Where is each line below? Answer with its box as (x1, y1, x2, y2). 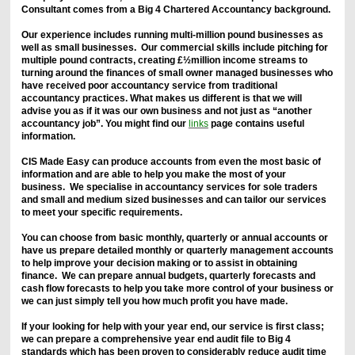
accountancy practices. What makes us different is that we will (21, 92, 302, 104)
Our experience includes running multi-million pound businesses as (21, 29, 323, 40)
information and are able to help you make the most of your (21, 168, 286, 180)
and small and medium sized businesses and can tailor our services (21, 193, 326, 205)
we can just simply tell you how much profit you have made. (21, 295, 288, 307)
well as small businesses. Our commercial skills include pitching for (21, 41, 328, 53)
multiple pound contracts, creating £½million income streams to (21, 54, 307, 66)
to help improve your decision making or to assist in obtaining (21, 257, 297, 269)
